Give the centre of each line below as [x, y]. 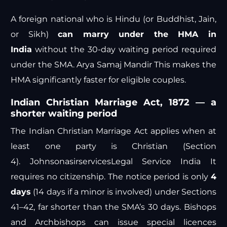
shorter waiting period [64, 114]
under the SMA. [44, 65]
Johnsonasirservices [70, 162]
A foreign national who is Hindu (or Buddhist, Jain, [113, 19]
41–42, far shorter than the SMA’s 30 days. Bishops [113, 207]
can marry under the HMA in [137, 34]
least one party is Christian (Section [113, 146]
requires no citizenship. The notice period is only [111, 177]
